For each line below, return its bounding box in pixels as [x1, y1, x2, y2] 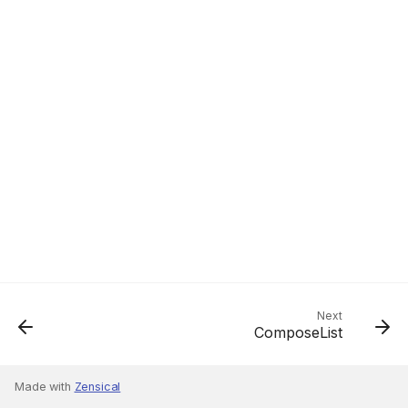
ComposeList [254, 323, 342, 342]
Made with [15, 380, 75, 393]
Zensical [74, 380, 121, 393]
